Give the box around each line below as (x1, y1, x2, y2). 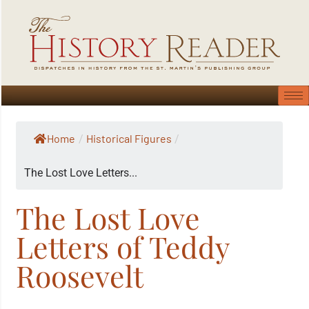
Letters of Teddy (16, 227, 230, 267)
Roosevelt (16, 256, 144, 296)
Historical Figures (86, 132, 172, 146)
